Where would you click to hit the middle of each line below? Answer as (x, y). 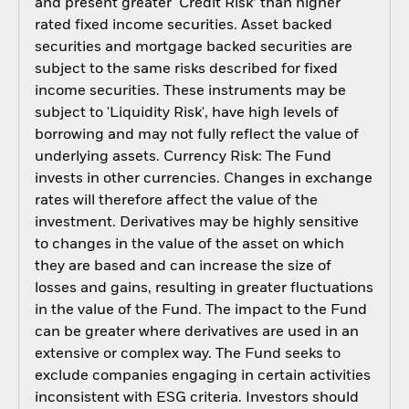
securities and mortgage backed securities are (193, 48)
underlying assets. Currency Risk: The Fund (183, 157)
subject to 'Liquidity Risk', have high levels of (186, 114)
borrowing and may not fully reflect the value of (196, 136)
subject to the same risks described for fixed (186, 70)
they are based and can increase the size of (183, 267)
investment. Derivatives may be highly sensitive (196, 223)
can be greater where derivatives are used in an (196, 333)
